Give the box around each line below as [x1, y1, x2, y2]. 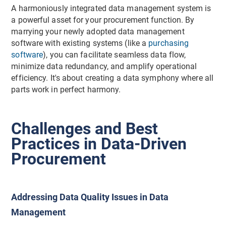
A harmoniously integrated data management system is [11, 4, 211, 13]
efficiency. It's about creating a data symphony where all [11, 73, 214, 83]
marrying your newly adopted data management [11, 27, 185, 36]
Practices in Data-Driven [11, 134, 187, 153]
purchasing [148, 38, 189, 48]
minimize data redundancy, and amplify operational [11, 62, 197, 71]
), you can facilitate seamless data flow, [43, 50, 186, 60]
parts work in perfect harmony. [11, 85, 121, 94]
